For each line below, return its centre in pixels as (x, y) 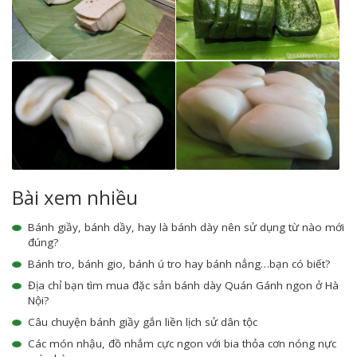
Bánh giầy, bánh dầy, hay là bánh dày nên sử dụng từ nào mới (186, 228)
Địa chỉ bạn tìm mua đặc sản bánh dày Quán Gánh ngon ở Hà (183, 286)
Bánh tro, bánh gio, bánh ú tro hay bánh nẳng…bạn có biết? (179, 264)
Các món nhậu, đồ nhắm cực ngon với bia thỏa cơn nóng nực (182, 344)
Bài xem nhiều (75, 198)
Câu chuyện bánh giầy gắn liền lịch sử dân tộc (143, 322)
